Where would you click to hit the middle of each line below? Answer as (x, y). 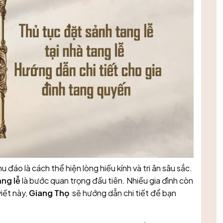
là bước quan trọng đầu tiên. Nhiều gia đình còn (107, 181)
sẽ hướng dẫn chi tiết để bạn (123, 193)
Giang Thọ (50, 193)
